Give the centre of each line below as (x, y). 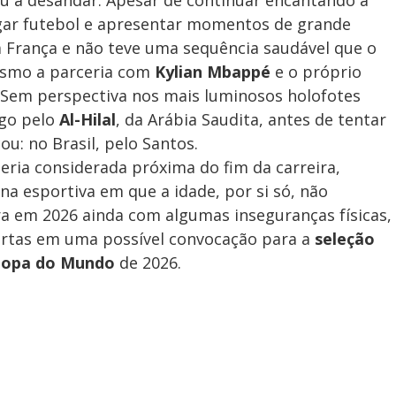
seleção (345, 239)
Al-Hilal (88, 120)
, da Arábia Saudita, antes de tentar (251, 120)
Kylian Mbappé (213, 72)
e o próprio (316, 72)
